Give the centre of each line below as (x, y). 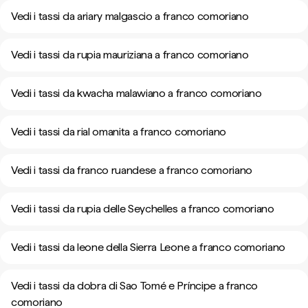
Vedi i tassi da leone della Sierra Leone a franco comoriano (148, 247)
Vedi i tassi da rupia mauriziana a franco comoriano (130, 55)
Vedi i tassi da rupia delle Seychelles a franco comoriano (143, 209)
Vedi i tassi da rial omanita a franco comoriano (119, 132)
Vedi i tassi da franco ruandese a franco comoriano (132, 170)
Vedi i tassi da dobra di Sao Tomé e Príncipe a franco (135, 286)
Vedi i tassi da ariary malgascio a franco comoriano (130, 16)
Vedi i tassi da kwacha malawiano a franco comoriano (136, 93)
